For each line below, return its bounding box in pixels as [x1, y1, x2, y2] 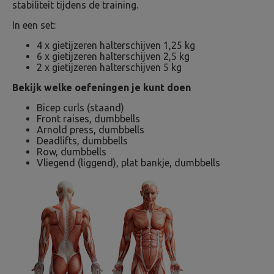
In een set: [12, 20, 56, 31]
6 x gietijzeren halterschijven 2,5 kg [37, 51, 190, 62]
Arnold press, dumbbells [37, 124, 144, 135]
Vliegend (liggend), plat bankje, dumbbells [37, 157, 220, 168]
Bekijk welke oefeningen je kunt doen [12, 82, 191, 93]
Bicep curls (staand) [37, 102, 124, 113]
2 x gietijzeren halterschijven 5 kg [37, 62, 182, 73]
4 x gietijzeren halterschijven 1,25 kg [37, 40, 195, 51]
